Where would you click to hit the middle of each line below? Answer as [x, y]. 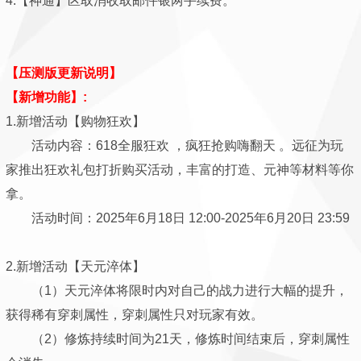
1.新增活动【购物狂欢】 [75, 121]
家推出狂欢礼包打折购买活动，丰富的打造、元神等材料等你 [180, 170]
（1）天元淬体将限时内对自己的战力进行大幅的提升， [177, 290]
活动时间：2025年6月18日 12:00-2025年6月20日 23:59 [178, 218]
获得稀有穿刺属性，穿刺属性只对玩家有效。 [135, 315]
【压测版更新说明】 [64, 73]
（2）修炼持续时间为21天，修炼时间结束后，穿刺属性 [178, 339]
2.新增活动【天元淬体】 [75, 266]
